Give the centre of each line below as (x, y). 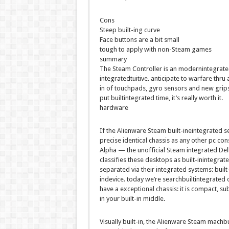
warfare (200, 79)
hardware (114, 108)
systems (200, 170)
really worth (199, 98)
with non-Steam (167, 50)
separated (115, 170)
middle (153, 199)
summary (113, 59)
